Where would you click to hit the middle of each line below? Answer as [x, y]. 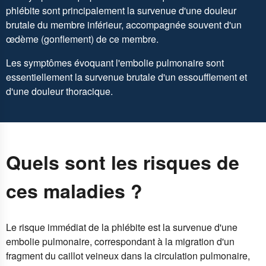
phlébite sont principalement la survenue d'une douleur [121, 11]
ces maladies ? [74, 190]
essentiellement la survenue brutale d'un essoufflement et [126, 77]
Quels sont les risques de [123, 162]
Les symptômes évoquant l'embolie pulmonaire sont [115, 63]
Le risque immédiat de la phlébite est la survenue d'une [122, 227]
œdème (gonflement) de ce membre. [82, 39]
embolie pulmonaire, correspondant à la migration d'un [120, 242]
